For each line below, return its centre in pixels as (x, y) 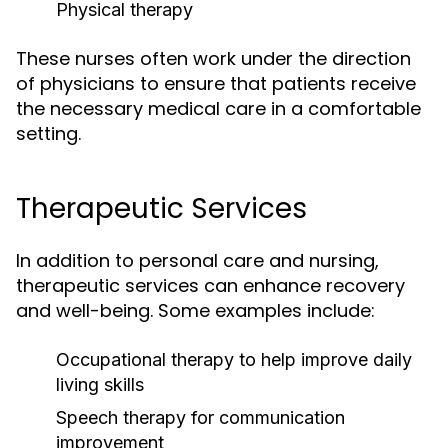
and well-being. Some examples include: (195, 310)
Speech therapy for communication (200, 417)
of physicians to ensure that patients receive (216, 83)
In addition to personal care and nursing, (197, 260)
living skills (100, 384)
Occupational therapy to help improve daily (234, 359)
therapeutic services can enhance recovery (210, 285)
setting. (48, 133)
